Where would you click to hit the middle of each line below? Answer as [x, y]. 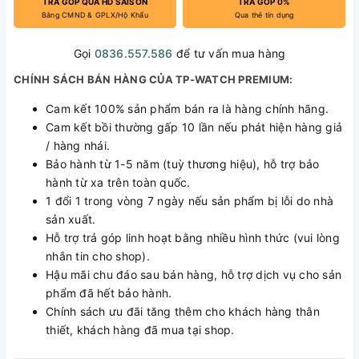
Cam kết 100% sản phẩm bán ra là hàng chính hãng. [187, 109]
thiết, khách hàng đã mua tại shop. [140, 330]
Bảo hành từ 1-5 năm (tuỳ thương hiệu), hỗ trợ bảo [183, 164]
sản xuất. [71, 219]
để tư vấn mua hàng [229, 53]
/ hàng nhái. [78, 145]
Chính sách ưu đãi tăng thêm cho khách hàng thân [183, 311]
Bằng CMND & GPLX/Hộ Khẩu [95, 15]
